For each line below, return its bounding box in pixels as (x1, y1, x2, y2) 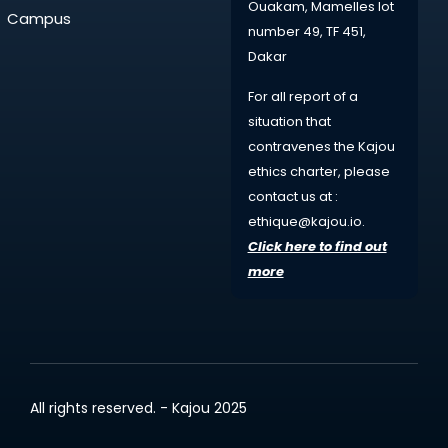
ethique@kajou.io (247, 211, 362, 231)
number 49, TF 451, (247, 21, 366, 41)
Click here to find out (247, 236, 387, 256)
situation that (247, 111, 331, 131)
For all (247, 86, 289, 106)
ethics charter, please (247, 161, 390, 181)
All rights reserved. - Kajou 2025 (30, 397, 247, 418)
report (288, 86, 330, 106)
